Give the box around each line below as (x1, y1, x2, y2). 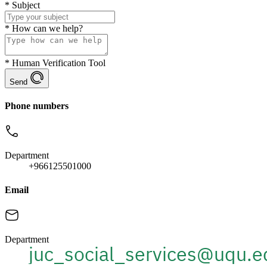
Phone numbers (5, 101, 69, 111)
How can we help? (10, 23, 83, 33)
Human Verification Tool (10, 57, 105, 68)
